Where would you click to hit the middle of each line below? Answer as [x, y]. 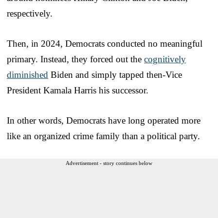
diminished [27, 75]
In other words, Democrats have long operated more [104, 121]
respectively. [30, 14]
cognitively [165, 59]
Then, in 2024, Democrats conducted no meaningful [105, 44]
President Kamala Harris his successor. [78, 91]
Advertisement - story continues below [109, 163]
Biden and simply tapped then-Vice [115, 75]
